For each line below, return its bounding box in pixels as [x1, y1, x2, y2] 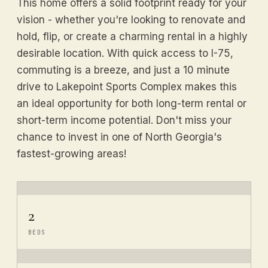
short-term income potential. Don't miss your [17, 114, 232, 126]
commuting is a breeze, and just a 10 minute [17, 63, 230, 76]
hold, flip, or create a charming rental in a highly [17, 30, 248, 42]
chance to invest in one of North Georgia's [17, 130, 222, 143]
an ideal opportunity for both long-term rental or [17, 97, 246, 109]
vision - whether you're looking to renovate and [17, 13, 245, 26]
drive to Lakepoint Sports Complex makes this [17, 80, 237, 93]
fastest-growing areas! [17, 147, 126, 160]
